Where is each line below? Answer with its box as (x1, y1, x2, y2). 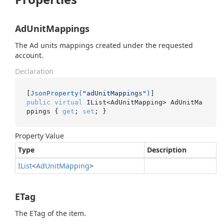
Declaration (15, 66, 53, 76)
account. (15, 50, 43, 60)
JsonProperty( (30, 89, 82, 97)
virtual (54, 98, 82, 106)
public (26, 98, 50, 106)
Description (147, 145, 186, 154)
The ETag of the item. (15, 208, 86, 218)
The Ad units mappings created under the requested (15, 40, 193, 50)
